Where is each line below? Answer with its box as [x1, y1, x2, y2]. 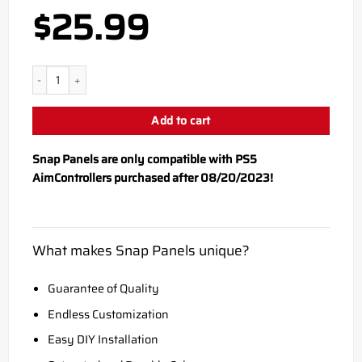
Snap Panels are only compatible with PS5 [32, 149, 257, 168]
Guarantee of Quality [47, 280, 159, 298]
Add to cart [151, 112, 211, 130]
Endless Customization [47, 305, 169, 323]
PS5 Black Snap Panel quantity [31, 64, 180, 82]
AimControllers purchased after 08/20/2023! [32, 168, 273, 187]
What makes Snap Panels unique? [32, 238, 250, 262]
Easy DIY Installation [47, 330, 158, 349]
